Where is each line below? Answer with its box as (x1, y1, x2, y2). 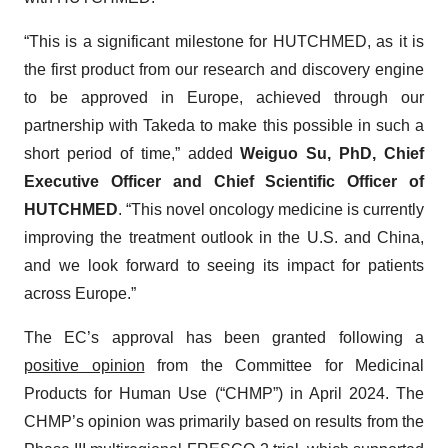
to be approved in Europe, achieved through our (24, 88, 424, 106)
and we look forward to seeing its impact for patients (24, 256, 424, 274)
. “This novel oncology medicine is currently (118, 200, 424, 218)
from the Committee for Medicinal (144, 356, 424, 374)
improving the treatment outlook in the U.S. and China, (24, 228, 424, 246)
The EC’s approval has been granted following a (24, 328, 424, 346)
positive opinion (24, 356, 145, 374)
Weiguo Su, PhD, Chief (240, 144, 424, 162)
